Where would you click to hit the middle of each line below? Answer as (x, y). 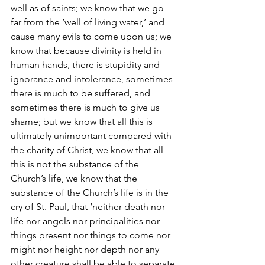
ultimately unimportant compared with (92, 136)
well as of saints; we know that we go (88, 8)
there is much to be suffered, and (82, 93)
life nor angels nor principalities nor (86, 221)
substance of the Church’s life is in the (91, 193)
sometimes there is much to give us (86, 108)
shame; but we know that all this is (83, 122)
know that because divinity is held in (87, 51)
